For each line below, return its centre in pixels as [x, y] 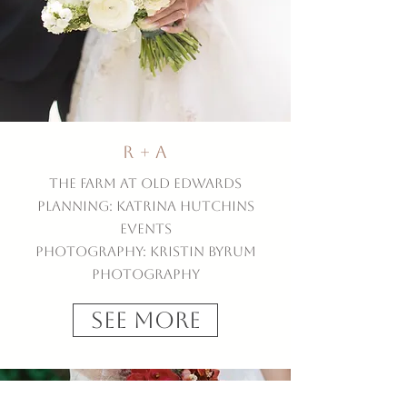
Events [145, 228]
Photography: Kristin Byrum [145, 251]
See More [145, 320]
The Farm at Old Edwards [145, 183]
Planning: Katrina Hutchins [145, 206]
